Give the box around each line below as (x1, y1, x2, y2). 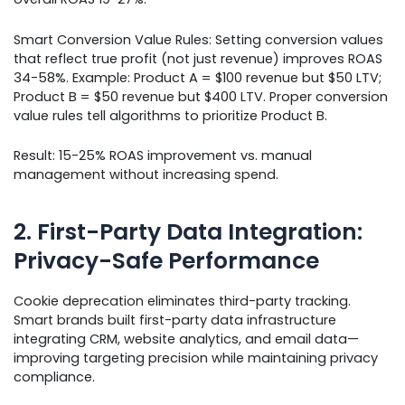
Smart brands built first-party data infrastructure (14, 310, 336, 329)
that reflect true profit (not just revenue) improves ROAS (14, 49, 382, 68)
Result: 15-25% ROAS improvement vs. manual (14, 146, 312, 165)
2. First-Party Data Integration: (14, 216, 363, 249)
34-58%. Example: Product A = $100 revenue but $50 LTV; (14, 68, 381, 87)
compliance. (14, 367, 95, 386)
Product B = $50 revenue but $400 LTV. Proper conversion (14, 87, 388, 106)
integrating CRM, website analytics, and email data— (14, 329, 359, 348)
